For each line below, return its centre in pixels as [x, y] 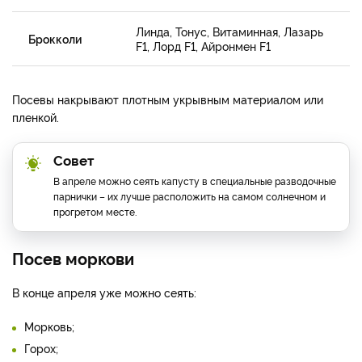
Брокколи [55, 39]
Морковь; [49, 326]
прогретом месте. [95, 212]
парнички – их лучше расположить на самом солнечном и [189, 196]
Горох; [41, 348]
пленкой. [36, 117]
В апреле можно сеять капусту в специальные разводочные [195, 181]
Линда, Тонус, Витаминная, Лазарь [229, 32]
